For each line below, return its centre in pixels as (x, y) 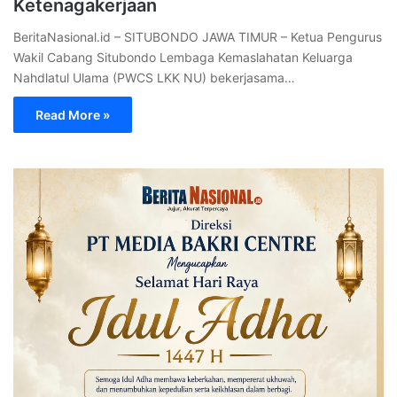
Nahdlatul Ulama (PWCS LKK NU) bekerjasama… (154, 77)
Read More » (73, 114)
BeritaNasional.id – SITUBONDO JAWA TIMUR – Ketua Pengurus (198, 36)
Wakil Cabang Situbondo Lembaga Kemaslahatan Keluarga (183, 57)
